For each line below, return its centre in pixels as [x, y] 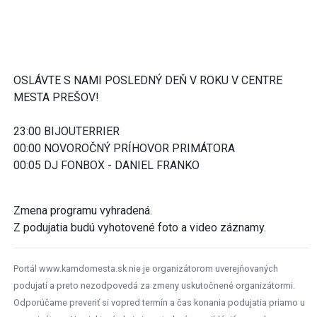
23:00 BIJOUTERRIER [67, 131]
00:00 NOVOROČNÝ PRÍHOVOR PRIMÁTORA [124, 148]
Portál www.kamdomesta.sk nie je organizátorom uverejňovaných [146, 268]
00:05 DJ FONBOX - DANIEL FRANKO [106, 165]
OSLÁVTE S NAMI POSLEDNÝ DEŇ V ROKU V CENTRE [148, 80]
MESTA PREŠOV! [58, 97]
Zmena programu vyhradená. [83, 210]
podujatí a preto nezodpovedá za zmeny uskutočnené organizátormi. [154, 285]
